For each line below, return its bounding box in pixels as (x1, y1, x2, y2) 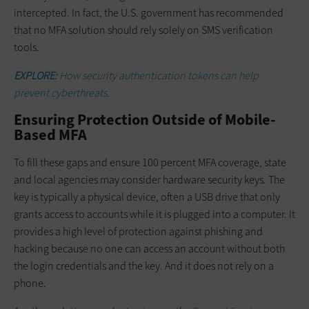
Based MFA (14, 124, 87, 145)
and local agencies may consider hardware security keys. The (14, 172, 285, 187)
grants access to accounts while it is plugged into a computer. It (14, 206, 295, 221)
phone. (14, 275, 46, 290)
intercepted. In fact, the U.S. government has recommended (14, 5, 283, 20)
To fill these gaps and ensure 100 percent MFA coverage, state (14, 154, 286, 170)
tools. (14, 39, 39, 54)
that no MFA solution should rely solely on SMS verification (14, 22, 273, 37)
